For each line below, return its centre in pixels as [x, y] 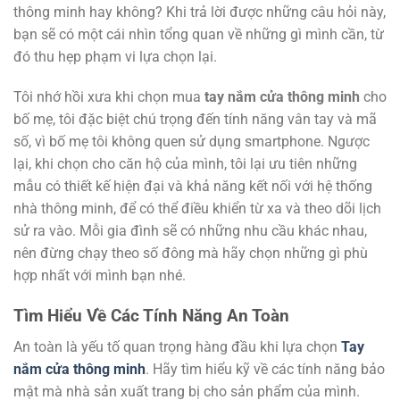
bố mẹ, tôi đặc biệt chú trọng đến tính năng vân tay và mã [195, 120]
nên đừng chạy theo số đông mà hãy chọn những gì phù [191, 254]
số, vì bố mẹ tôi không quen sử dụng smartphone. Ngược [192, 142]
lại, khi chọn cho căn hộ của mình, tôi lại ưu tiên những [185, 164]
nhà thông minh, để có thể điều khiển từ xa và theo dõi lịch [197, 209]
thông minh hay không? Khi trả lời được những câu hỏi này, [200, 12]
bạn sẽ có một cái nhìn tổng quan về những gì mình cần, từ [199, 34]
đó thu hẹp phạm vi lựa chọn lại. [115, 56]
